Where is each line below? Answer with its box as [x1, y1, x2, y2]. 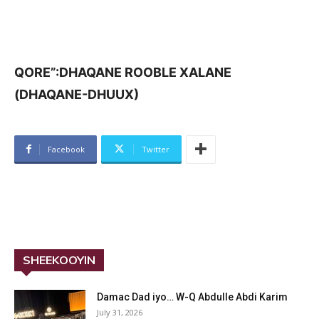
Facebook [48, 143, 85, 155]
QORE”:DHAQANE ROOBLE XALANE [14, 64, 231, 80]
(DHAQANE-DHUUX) [14, 86, 139, 102]
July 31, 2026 [97, 306, 142, 318]
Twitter [142, 143, 169, 155]
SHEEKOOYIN [23, 252, 95, 267]
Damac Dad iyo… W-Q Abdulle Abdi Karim [97, 291, 288, 303]
